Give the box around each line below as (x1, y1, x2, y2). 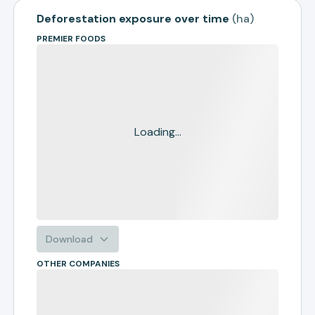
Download (46, 233, 94, 245)
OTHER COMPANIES (37, 258, 120, 269)
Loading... (134, 124, 181, 139)
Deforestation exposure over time (37, 11, 230, 26)
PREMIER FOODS (37, 33, 106, 44)
